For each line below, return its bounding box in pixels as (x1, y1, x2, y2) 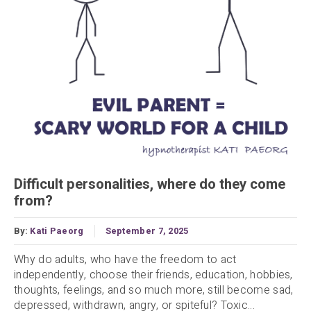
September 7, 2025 (105, 225, 189, 238)
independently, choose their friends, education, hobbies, (14, 267, 293, 284)
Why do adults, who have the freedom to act (14, 251, 237, 269)
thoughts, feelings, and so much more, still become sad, (14, 282, 294, 299)
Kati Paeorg (30, 225, 84, 238)
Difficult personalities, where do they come (14, 174, 285, 195)
